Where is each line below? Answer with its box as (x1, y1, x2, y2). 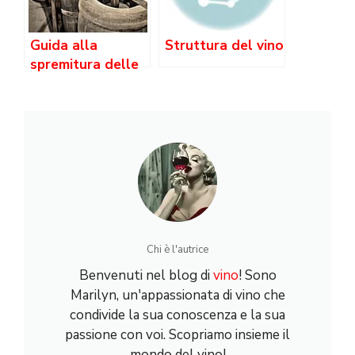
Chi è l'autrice (147, 242, 208, 258)
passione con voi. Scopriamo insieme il (65, 326, 290, 345)
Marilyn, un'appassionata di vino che (70, 286, 285, 305)
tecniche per (30, 94, 109, 113)
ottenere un (30, 113, 109, 132)
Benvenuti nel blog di (78, 266, 213, 285)
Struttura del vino (165, 36, 284, 55)
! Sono (238, 266, 277, 285)
